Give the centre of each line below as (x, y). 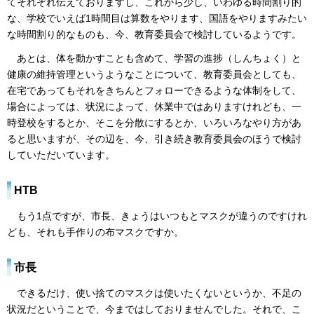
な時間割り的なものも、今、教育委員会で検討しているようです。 (154, 34)
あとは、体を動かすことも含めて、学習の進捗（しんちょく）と (154, 59)
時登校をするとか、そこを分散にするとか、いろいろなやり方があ (154, 123)
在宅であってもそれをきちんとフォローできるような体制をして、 (154, 91)
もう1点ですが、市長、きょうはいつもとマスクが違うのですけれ (157, 216)
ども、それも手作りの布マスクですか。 (95, 232)
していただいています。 (61, 155)
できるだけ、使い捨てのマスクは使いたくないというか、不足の (154, 293)
